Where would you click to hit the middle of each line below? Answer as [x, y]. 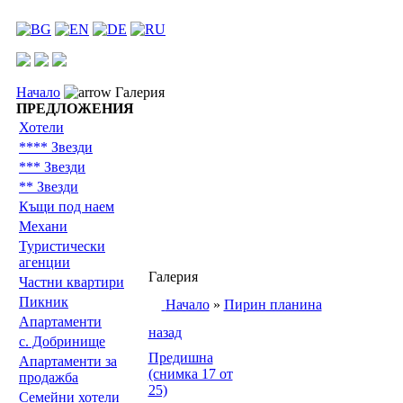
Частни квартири [72, 282]
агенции [45, 262]
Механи [43, 226]
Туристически [62, 246]
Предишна [180, 358]
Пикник [44, 302]
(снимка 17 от [190, 374]
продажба [49, 377]
